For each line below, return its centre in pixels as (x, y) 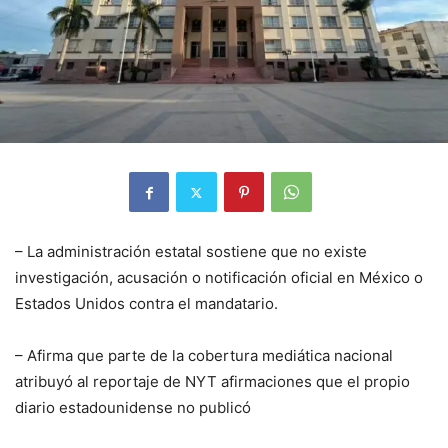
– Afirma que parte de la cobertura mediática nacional (204, 356)
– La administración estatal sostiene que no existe (191, 252)
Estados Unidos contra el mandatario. (146, 304)
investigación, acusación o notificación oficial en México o (219, 278)
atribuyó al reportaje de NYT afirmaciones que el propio (212, 382)
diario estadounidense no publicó (133, 408)
